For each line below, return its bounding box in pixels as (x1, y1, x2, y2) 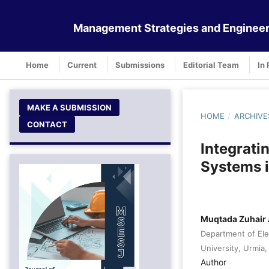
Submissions (115, 59, 165, 70)
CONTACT (27, 119, 68, 129)
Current (67, 59, 97, 70)
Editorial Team (183, 59, 239, 70)
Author (201, 256, 226, 267)
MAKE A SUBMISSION (27, 102, 112, 112)
